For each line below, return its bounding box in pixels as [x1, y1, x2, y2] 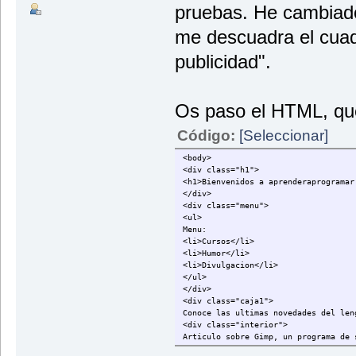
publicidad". [174, 50, 271, 72]
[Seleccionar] [238, 126, 328, 144]
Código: [176, 126, 239, 144]
